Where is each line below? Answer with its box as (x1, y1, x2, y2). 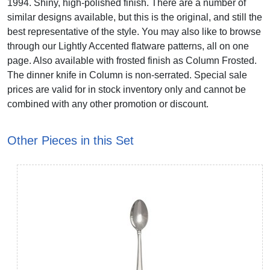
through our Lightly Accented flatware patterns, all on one (7, 41, 249, 51)
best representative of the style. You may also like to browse (7, 27, 261, 37)
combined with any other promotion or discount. (7, 99, 209, 109)
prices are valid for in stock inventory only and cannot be (7, 84, 246, 95)
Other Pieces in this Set (7, 134, 134, 147)
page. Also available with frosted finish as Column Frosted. (7, 55, 257, 66)
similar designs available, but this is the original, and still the (7, 12, 262, 22)
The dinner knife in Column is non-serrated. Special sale (7, 70, 247, 80)
